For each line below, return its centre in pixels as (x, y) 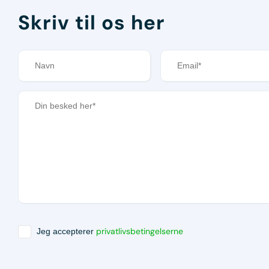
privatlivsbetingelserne (140, 231)
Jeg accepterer (66, 231)
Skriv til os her (92, 22)
